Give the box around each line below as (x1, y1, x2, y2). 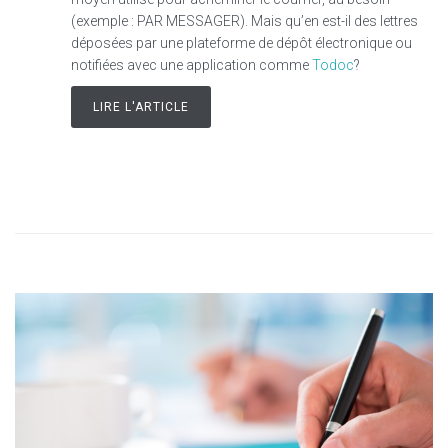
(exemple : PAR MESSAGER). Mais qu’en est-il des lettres (71, 12, 418, 29)
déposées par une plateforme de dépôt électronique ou (71, 34, 412, 51)
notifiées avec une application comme (71, 56, 312, 73)
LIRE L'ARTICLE (93, 99, 189, 114)
